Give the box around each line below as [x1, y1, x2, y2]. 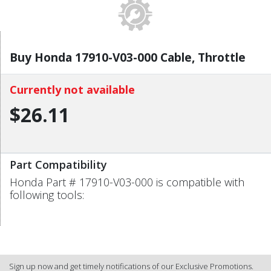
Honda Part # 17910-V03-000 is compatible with [10, 174, 244, 189]
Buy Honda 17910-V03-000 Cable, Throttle [10, 49, 246, 65]
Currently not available [10, 82, 135, 97]
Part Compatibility [10, 157, 107, 172]
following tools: [10, 187, 84, 202]
